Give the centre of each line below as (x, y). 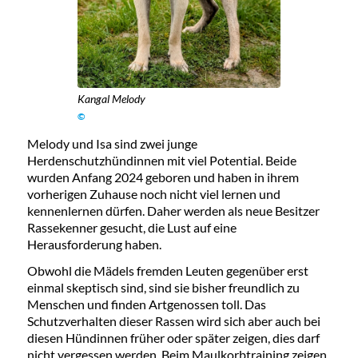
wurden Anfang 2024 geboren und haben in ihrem (163, 177)
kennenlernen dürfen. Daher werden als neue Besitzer (173, 210)
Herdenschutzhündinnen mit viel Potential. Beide (161, 160)
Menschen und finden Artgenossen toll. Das (146, 304)
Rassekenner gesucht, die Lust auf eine (131, 227)
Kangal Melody (112, 98)
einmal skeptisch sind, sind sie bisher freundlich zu (163, 287)
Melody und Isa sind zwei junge (112, 143)
